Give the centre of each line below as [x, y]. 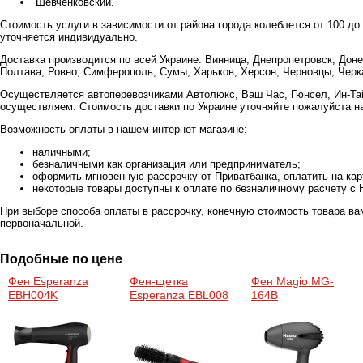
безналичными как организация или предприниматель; [167, 164]
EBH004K [33, 295]
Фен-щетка [159, 281]
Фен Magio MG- [293, 281]
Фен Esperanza [48, 281]
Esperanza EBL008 [179, 295]
